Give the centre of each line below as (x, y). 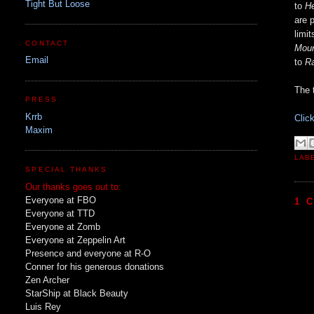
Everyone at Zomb (63, 226)
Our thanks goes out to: (75, 186)
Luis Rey (43, 306)
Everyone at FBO (61, 200)
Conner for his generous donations (95, 266)
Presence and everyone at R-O (88, 253)
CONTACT (47, 43)
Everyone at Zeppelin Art (76, 240)
